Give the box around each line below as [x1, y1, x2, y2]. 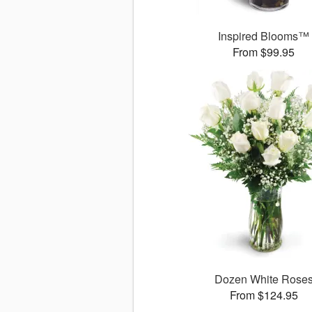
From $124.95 [229, 287, 298, 304]
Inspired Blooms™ [218, 28, 310, 45]
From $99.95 [233, 44, 295, 61]
